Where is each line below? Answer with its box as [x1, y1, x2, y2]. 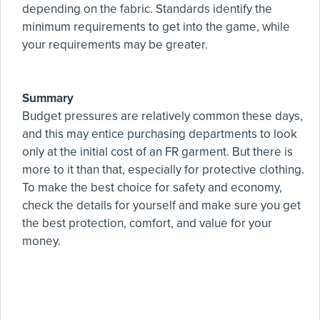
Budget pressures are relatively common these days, [22, 109, 303, 124]
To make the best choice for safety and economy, [22, 180, 282, 196]
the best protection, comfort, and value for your [22, 216, 272, 231]
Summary [22, 91, 74, 106]
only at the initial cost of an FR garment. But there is [22, 144, 293, 160]
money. [22, 234, 61, 249]
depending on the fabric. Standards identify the [22, 1, 272, 17]
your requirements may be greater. [22, 37, 208, 53]
